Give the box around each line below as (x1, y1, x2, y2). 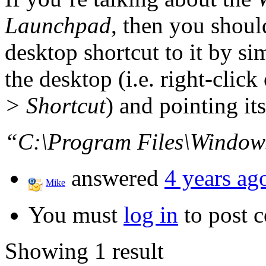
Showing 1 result (5, 237, 164, 264)
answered (65, 164, 164, 191)
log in (123, 201, 178, 227)
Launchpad (5, 12, 111, 38)
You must (28, 201, 123, 227)
